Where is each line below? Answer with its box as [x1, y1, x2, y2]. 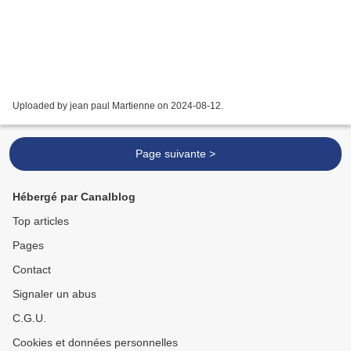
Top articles [13, 215, 69, 228]
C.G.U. [13, 312, 46, 325]
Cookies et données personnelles [13, 336, 178, 349]
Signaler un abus [13, 288, 96, 301]
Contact [13, 263, 51, 277]
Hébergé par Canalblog [13, 190, 136, 204]
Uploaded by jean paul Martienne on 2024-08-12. [13, 100, 223, 112]
